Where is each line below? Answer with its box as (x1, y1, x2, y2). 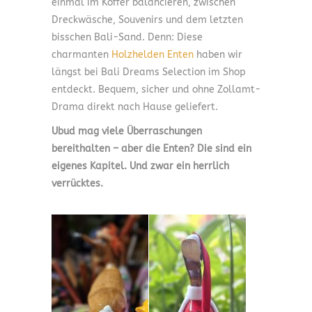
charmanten (52, 49, 111, 61)
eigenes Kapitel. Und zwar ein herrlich (52, 160, 229, 173)
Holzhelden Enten (111, 49, 194, 61)
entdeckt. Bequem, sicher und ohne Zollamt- (52, 84, 260, 96)
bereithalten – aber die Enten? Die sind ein (52, 143, 251, 155)
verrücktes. (52, 178, 103, 190)
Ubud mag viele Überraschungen (52, 125, 202, 138)
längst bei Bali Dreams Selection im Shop (52, 66, 246, 79)
